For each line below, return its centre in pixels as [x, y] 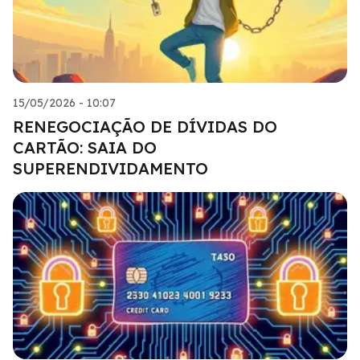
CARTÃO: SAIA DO [85, 147]
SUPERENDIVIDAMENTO [110, 168]
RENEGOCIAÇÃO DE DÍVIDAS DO [145, 126]
